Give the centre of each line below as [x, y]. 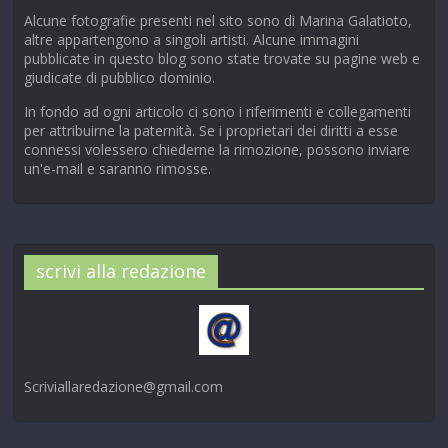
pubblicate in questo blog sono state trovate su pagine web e [222, 58]
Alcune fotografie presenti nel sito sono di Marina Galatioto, [218, 20]
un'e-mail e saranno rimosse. [118, 168]
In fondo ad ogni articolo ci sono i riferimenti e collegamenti [218, 111]
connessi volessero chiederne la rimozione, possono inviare [217, 149]
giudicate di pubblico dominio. [120, 77]
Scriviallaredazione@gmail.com [124, 387]
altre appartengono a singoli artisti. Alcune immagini [192, 39]
